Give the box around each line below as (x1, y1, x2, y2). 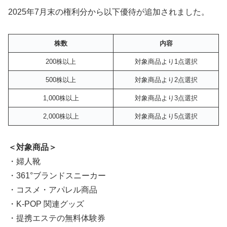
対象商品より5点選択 (134, 112, 198, 121)
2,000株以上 (43, 112, 79, 121)
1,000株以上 (43, 94, 79, 102)
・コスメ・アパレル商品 (8, 185, 97, 194)
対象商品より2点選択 (134, 76, 198, 84)
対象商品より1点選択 (134, 58, 198, 66)
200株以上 (46, 58, 76, 66)
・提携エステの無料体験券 (8, 213, 105, 222)
